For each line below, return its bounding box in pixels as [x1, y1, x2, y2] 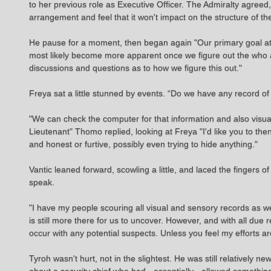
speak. [29, 177, 55, 187]
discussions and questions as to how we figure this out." [29, 63, 243, 73]
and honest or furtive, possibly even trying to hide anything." [29, 139, 258, 149]
